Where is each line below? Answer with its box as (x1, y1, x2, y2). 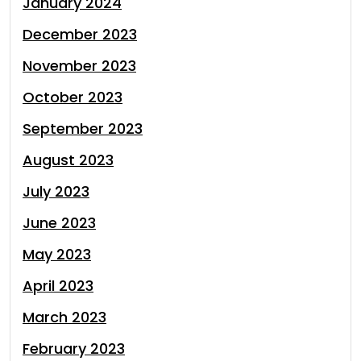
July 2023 (23, 181, 89, 201)
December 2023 (23, 24, 137, 44)
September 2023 (23, 118, 143, 139)
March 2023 (23, 307, 106, 327)
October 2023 (23, 87, 122, 107)
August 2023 (23, 150, 114, 170)
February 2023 (23, 338, 125, 359)
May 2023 (23, 244, 91, 264)
